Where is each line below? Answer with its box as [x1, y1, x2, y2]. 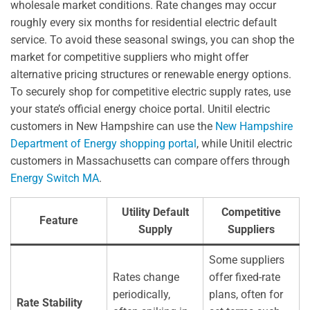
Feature [39, 214, 78, 228]
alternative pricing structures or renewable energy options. [10, 68, 291, 82]
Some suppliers [209, 253, 284, 267]
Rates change [113, 271, 179, 284]
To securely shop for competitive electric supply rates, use [10, 85, 291, 99]
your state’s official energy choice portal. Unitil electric [10, 102, 270, 116]
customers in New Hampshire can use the [10, 120, 215, 134]
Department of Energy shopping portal [10, 137, 197, 151]
